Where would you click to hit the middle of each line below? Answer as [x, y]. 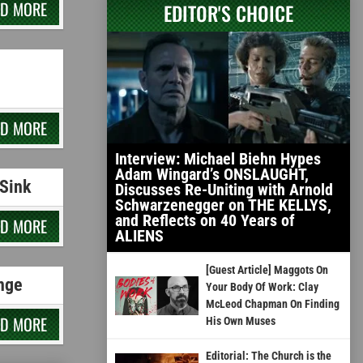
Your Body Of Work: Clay [262, 286]
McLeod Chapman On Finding [272, 303]
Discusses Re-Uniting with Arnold [224, 189]
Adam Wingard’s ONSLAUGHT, [212, 174]
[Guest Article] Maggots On [267, 269]
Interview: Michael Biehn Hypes [218, 158]
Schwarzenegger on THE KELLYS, [223, 205]
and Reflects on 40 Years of [205, 220]
